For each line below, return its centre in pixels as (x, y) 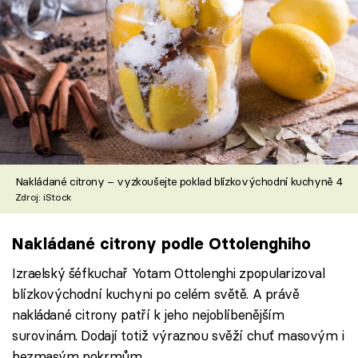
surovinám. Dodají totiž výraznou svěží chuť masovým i (178, 335)
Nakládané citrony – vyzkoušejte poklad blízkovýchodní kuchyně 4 (179, 181)
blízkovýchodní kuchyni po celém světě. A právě (156, 293)
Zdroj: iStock (43, 197)
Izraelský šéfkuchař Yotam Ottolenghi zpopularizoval (169, 272)
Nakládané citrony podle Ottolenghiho (161, 243)
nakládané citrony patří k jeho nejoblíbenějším (148, 314)
